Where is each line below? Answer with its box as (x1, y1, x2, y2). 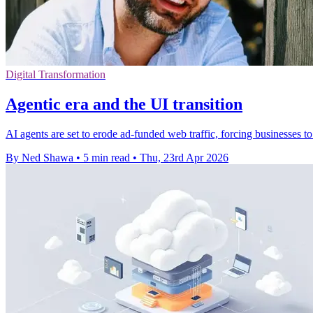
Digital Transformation (6, 68, 105, 81)
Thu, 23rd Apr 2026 (140, 152, 228, 163)
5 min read (83, 152, 130, 163)
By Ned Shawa (6, 152, 73, 163)
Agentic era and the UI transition (6, 95, 242, 114)
